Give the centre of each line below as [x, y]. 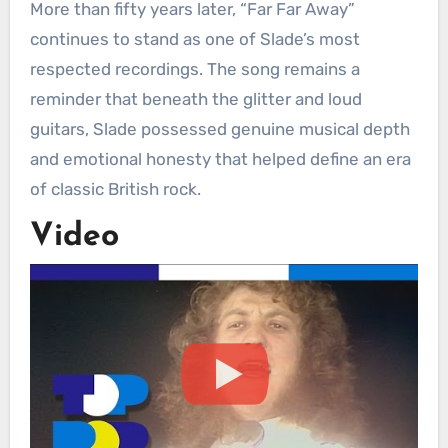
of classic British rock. [115, 188]
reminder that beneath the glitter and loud [195, 98]
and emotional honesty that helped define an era [220, 158]
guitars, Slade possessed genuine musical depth [219, 128]
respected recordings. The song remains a [194, 68]
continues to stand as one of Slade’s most [194, 38]
